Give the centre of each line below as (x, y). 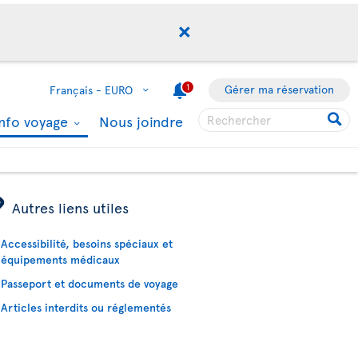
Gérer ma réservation (279, 89)
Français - (76, 90)
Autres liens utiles (71, 207)
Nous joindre (141, 121)
